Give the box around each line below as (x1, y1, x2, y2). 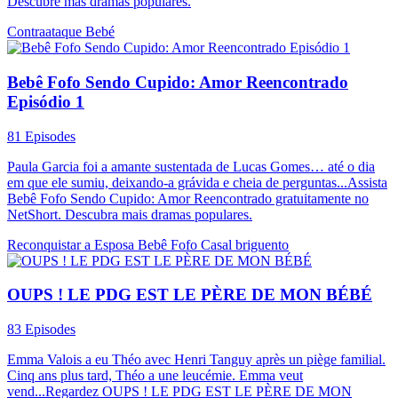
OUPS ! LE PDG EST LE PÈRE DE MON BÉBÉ (7, 285, 372, 305)
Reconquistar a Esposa (7, 236, 138, 252)
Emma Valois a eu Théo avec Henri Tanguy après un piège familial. (7, 352, 386, 368)
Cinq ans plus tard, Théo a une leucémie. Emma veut (7, 368, 303, 384)
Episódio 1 (7, 92, 84, 111)
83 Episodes (7, 322, 76, 338)
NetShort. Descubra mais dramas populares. (7, 206, 252, 222)
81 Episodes (7, 128, 76, 144)
